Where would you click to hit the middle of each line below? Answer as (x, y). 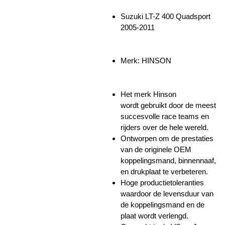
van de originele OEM (156, 149)
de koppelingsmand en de (162, 204)
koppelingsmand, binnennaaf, (168, 160)
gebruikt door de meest (177, 105)
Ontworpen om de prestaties (167, 138)
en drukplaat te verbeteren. (164, 171)
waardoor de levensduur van (167, 193)
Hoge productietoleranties (162, 182)
